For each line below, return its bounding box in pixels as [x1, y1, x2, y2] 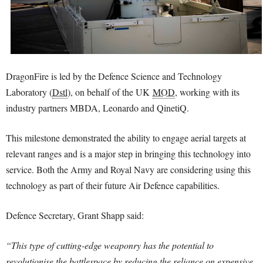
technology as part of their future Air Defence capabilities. [6, 178, 220, 191]
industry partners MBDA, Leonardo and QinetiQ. [6, 101, 189, 114]
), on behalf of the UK [68, 85, 153, 98]
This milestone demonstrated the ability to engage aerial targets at [6, 131, 246, 144]
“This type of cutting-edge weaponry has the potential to [6, 238, 214, 251]
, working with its [175, 85, 240, 98]
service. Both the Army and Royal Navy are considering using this [6, 163, 251, 176]
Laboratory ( [6, 85, 52, 98]
